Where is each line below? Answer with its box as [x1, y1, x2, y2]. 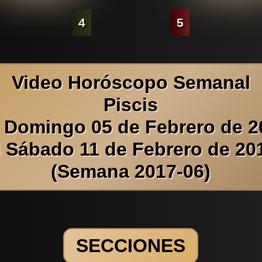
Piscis [104, 94, 158, 115]
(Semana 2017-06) [51, 160, 211, 182]
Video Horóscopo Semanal [11, 71, 250, 93]
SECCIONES [76, 235, 186, 257]
